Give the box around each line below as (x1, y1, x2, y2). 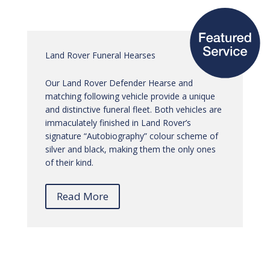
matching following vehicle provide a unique (45, 90, 215, 102)
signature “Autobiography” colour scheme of (45, 130, 218, 142)
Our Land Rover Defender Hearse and (45, 77, 193, 89)
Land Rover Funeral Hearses (45, 49, 155, 61)
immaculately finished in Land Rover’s (45, 117, 191, 129)
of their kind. (45, 157, 93, 169)
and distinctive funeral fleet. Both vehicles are (45, 104, 222, 116)
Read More (56, 189, 108, 204)
